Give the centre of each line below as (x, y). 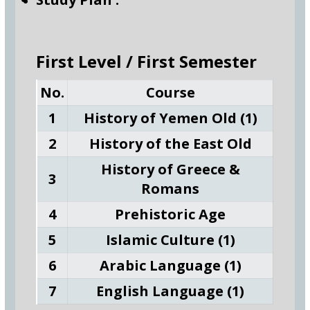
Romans (171, 189)
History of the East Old (170, 144)
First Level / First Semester (147, 61)
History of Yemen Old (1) (170, 118)
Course (170, 92)
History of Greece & (170, 169)
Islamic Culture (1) (170, 240)
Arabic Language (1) (170, 265)
